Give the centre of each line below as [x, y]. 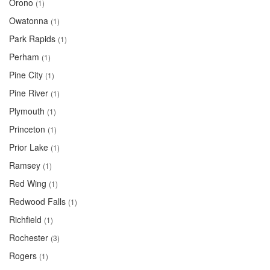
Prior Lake [29, 147]
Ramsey [25, 165]
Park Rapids [32, 39]
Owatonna [29, 20]
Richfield [25, 219]
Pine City [26, 75]
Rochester [29, 237]
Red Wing [28, 183]
